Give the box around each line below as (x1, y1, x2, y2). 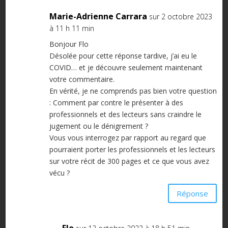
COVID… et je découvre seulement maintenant (49, 63, 203, 73)
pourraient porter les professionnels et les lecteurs (49, 145, 215, 155)
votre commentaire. (49, 74, 115, 84)
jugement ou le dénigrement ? (49, 121, 148, 131)
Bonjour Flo (49, 39, 89, 49)
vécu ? (49, 168, 70, 178)
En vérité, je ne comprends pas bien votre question (49, 86, 217, 96)
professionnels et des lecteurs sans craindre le (49, 109, 202, 120)
